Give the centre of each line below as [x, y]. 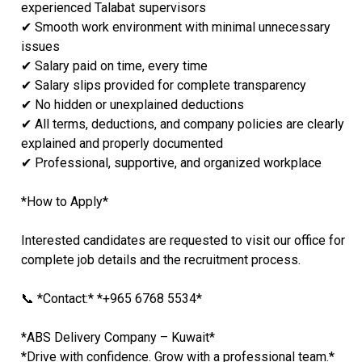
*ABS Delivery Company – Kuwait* [118, 337]
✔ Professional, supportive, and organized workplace [171, 162]
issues [40, 46]
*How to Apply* [64, 201]
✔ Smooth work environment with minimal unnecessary [175, 27]
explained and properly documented [122, 143]
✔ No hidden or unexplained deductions [132, 104]
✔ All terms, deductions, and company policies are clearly [182, 124]
